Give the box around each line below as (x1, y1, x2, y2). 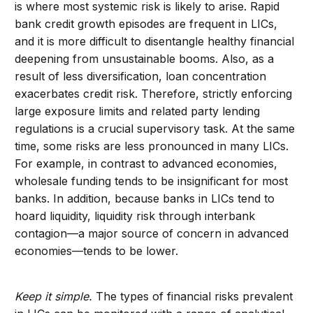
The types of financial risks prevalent (92, 289, 293, 304)
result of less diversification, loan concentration (15, 69, 267, 84)
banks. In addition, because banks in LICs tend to (15, 191, 275, 206)
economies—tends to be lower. (15, 244, 179, 259)
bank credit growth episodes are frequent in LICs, (15, 17, 278, 31)
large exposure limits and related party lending (15, 104, 261, 119)
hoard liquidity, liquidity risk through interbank (15, 209, 256, 224)
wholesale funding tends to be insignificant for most (15, 174, 289, 189)
